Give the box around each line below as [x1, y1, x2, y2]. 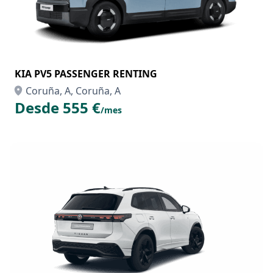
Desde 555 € [15, 97, 101, 118]
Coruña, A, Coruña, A [26, 84, 121, 97]
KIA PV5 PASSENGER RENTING [15, 67, 157, 80]
